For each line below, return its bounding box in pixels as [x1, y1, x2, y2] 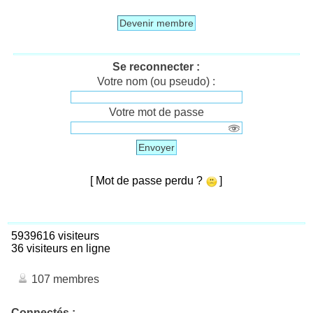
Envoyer [138, 141, 175, 153]
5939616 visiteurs [6, 229, 99, 242]
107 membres [29, 272, 99, 285]
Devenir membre [119, 17, 194, 29]
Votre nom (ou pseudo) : [97, 75, 216, 87]
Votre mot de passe [109, 105, 204, 118]
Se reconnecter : [112, 60, 201, 73]
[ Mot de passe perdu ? [90, 174, 206, 187]
